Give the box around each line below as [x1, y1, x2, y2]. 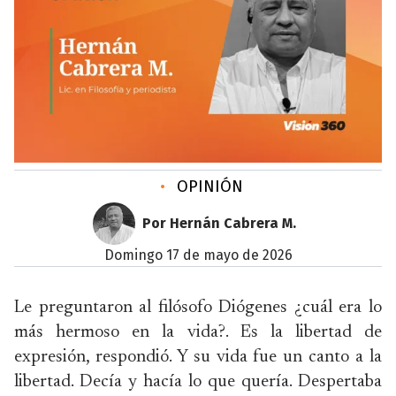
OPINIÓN [172, 177, 243, 196]
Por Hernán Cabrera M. [142, 215, 296, 232]
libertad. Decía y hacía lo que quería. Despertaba [14, 373, 382, 391]
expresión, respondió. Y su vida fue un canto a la [14, 348, 382, 366]
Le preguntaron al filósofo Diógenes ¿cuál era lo [14, 299, 382, 316]
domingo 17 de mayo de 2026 [113, 247, 293, 263]
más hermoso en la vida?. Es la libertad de [14, 324, 382, 341]
